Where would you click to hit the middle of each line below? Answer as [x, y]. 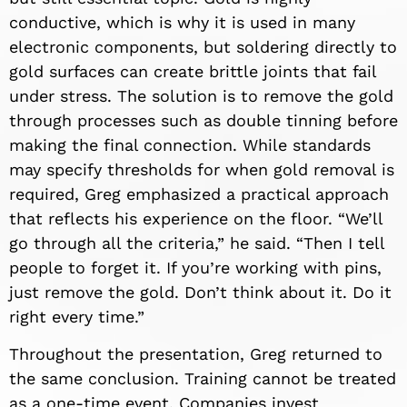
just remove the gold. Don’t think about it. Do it [200, 293]
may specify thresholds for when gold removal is [202, 170]
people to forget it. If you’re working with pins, [195, 268]
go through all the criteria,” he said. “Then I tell [197, 243]
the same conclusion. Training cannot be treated [203, 379]
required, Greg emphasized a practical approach [199, 194]
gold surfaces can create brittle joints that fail [193, 72]
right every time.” [77, 317]
